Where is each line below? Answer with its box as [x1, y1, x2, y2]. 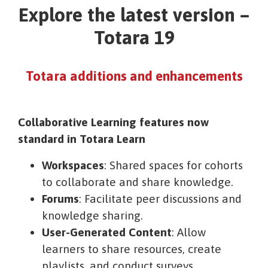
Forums [42, 192, 79, 206]
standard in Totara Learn [18, 132, 145, 146]
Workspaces [42, 159, 104, 172]
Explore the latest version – [19, 4, 249, 26]
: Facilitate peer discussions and [79, 192, 242, 206]
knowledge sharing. [42, 209, 143, 223]
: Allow [172, 226, 206, 239]
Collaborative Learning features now [18, 115, 209, 129]
